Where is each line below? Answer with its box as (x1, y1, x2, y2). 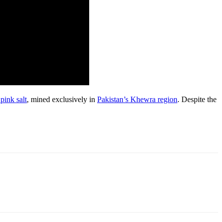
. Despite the (177, 95, 217, 104)
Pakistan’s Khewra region (97, 95, 177, 104)
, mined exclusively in (27, 95, 97, 104)
